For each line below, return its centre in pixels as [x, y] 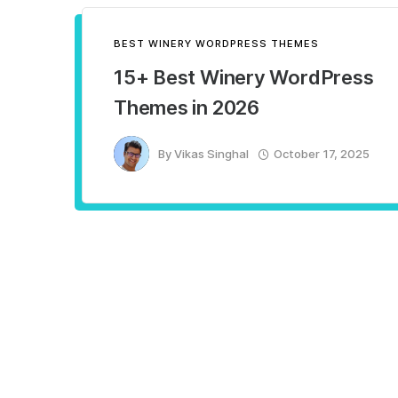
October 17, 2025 [322, 153]
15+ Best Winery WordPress [244, 77]
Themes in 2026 [187, 107]
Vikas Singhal [211, 153]
